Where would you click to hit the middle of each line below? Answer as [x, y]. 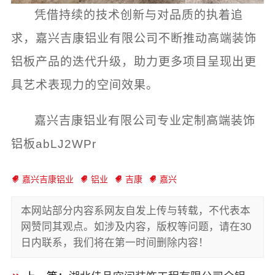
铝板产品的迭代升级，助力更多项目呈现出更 [134, 62]
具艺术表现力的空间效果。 [84, 85]
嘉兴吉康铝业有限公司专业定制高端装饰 [145, 121]
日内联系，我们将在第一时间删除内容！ [114, 243]
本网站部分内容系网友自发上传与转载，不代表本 [135, 211]
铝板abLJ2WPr [53, 144]
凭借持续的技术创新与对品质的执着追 [139, 15]
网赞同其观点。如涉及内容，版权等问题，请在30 [136, 227]
